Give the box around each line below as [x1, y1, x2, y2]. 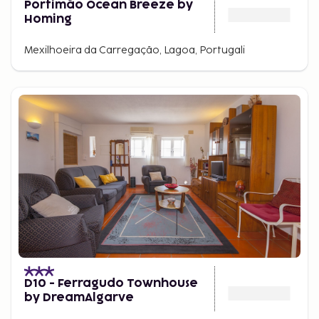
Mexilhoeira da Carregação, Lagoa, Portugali [24, 44, 245, 56]
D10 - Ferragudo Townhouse [24, 278, 198, 289]
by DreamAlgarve [24, 292, 134, 303]
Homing [24, 14, 72, 25]
